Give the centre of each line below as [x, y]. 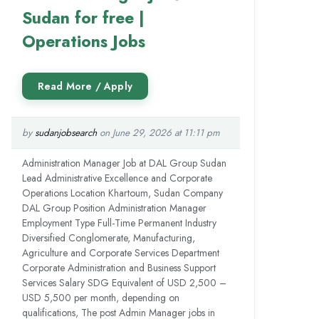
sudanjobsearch [66, 132]
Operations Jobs [83, 41]
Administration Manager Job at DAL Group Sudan [124, 163]
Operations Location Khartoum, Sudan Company [122, 193]
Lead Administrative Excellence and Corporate [117, 178]
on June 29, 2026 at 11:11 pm [158, 132]
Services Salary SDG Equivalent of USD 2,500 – [124, 282]
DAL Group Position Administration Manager [114, 208]
